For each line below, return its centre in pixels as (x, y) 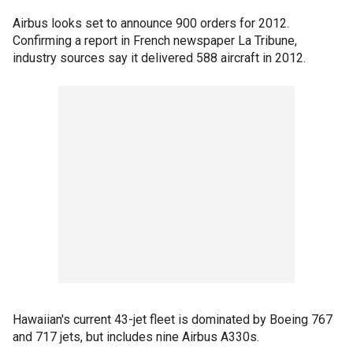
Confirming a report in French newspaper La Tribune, (155, 41)
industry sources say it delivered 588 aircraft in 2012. (159, 58)
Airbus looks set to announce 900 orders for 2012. (151, 23)
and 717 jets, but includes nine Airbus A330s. (136, 337)
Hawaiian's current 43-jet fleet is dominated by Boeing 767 (173, 320)
